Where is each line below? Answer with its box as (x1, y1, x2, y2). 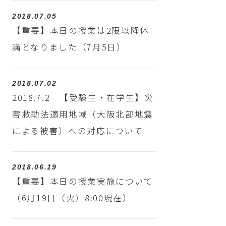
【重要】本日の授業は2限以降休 (12, 24, 150, 37)
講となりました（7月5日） (12, 41, 126, 53)
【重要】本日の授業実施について (12, 175, 153, 187)
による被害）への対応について (12, 125, 143, 137)
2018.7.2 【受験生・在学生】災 (12, 91, 154, 104)
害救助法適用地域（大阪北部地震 (12, 108, 154, 121)
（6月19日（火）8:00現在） (12, 191, 132, 204)
